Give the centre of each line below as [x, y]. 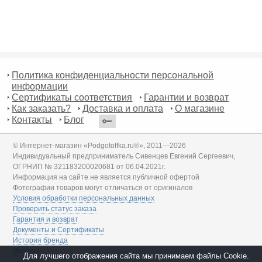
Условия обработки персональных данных [84, 199]
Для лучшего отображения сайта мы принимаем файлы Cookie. [136, 256]
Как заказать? [42, 109]
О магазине [199, 109]
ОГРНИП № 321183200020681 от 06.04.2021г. [89, 167]
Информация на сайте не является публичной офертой [106, 177]
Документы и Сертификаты [59, 230]
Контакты [32, 120]
